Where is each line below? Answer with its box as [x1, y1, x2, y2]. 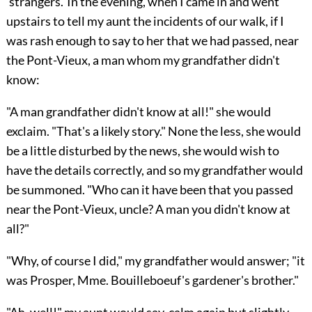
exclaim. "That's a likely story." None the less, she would [6, 123, 301, 139]
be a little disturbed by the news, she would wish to [6, 143, 279, 159]
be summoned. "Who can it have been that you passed [6, 182, 293, 198]
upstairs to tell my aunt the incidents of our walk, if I [6, 13, 284, 29]
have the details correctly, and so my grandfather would [6, 162, 303, 178]
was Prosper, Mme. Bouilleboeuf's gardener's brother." [6, 272, 299, 288]
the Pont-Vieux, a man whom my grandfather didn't [6, 52, 280, 68]
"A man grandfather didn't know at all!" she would [6, 104, 271, 120]
